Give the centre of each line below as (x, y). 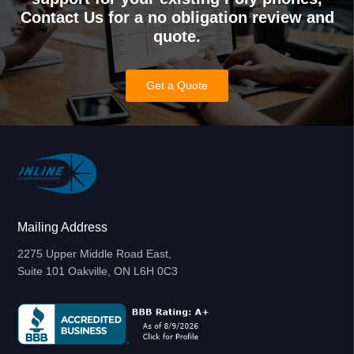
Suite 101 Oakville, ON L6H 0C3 (98, 271)
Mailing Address (63, 228)
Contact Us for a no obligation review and (177, 18)
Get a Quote (177, 86)
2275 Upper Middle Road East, (95, 254)
